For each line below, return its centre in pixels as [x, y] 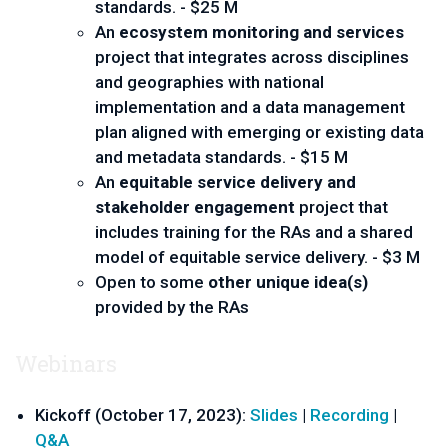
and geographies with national [209, 81]
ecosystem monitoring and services [261, 31]
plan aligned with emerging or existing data [259, 131]
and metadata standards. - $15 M [221, 156]
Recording [349, 414]
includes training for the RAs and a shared [254, 231]
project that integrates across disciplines [252, 56]
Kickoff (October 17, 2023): [142, 414]
